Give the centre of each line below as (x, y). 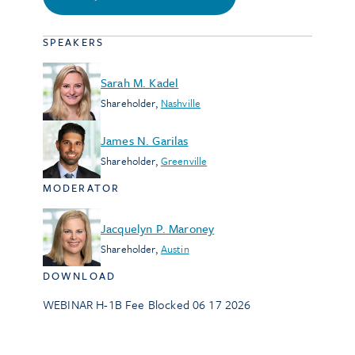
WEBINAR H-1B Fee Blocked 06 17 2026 (147, 304)
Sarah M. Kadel (140, 82)
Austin (175, 248)
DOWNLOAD (79, 276)
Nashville (181, 103)
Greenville (184, 160)
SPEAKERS (73, 42)
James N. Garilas (145, 140)
